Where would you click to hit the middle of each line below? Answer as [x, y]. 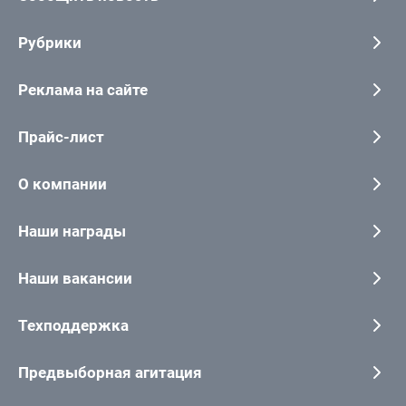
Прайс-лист [61, 136]
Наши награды [72, 231]
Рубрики [50, 42]
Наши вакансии [75, 278]
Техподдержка [73, 325]
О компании [63, 184]
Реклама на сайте [83, 89]
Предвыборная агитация [110, 372]
